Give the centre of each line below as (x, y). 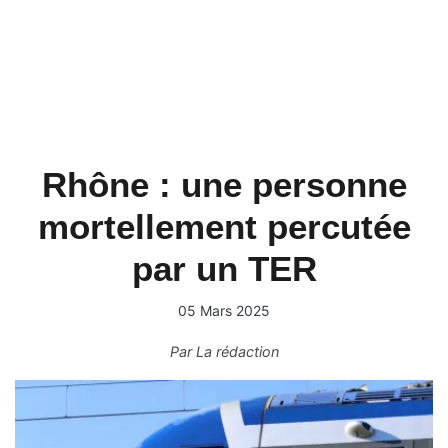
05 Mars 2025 (224, 310)
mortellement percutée (224, 226)
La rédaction (237, 351)
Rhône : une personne (224, 184)
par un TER (224, 268)
